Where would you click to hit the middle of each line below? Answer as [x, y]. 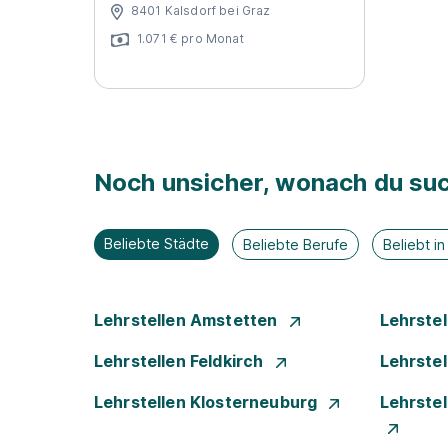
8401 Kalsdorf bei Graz [201, 10]
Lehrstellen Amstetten [188, 320]
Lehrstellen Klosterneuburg [208, 402]
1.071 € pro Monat [190, 38]
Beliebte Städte [156, 243]
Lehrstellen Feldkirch [181, 361]
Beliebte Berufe [296, 244]
